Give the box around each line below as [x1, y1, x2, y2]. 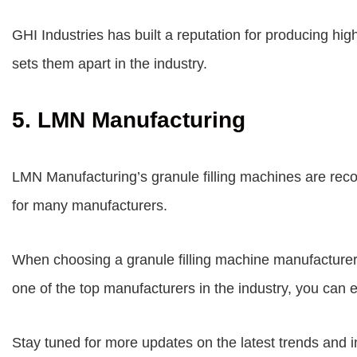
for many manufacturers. [12, 198, 167, 214]
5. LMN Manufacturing [12, 108, 245, 132]
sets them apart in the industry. [12, 56, 207, 72]
